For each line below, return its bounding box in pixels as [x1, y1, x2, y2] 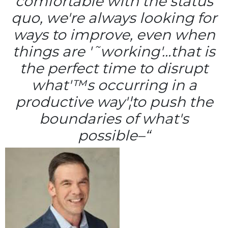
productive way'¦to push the [15, 93, 213, 110]
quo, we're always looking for [11, 9, 217, 26]
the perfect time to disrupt [20, 59, 208, 77]
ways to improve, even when [13, 25, 215, 43]
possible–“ [78, 126, 150, 144]
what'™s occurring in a [31, 76, 197, 94]
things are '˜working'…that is [13, 42, 215, 60]
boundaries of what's [39, 109, 189, 127]
